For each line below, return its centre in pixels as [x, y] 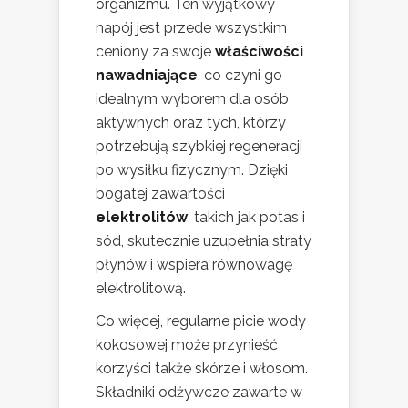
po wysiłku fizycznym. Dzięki [192, 169]
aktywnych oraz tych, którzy [191, 122]
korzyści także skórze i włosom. [202, 368]
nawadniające [147, 75]
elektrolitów [142, 217]
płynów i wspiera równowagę [194, 264]
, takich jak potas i [246, 217]
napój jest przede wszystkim [191, 27]
